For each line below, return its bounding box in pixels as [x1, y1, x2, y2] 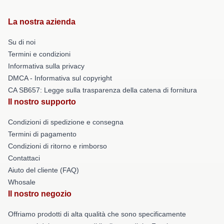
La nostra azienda [8, 17, 75, 26]
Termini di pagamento [8, 130, 76, 138]
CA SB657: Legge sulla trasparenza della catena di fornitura [8, 86, 197, 94]
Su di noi [8, 38, 35, 46]
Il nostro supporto [8, 97, 76, 106]
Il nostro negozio [8, 189, 71, 198]
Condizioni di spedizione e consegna [8, 118, 123, 126]
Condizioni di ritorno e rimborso [8, 142, 107, 150]
